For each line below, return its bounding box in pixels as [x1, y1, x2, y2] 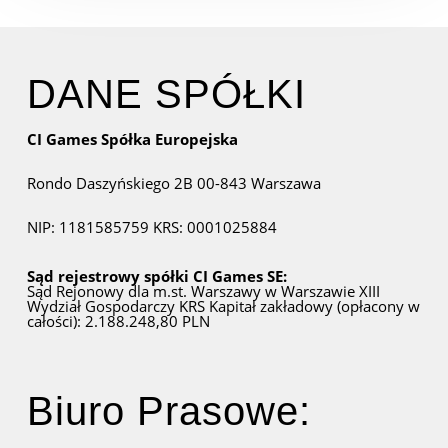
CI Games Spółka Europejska [26, 129, 238, 149]
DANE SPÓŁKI [26, 72, 306, 116]
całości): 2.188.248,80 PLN [26, 311, 210, 331]
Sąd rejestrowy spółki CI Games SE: [26, 266, 287, 286]
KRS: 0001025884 [148, 217, 277, 237]
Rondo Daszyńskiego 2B [26, 173, 193, 193]
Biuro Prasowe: [26, 389, 311, 433]
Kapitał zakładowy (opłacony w [204, 296, 420, 316]
